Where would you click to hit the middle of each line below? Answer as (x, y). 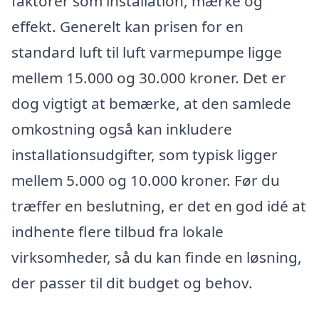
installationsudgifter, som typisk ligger (145, 155)
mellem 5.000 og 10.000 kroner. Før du (146, 181)
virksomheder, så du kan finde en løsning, (157, 257)
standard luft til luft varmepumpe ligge (147, 52)
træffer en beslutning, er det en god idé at (159, 206)
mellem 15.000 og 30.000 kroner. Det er (149, 78)
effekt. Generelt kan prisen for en (127, 27)
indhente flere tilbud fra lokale (117, 232)
